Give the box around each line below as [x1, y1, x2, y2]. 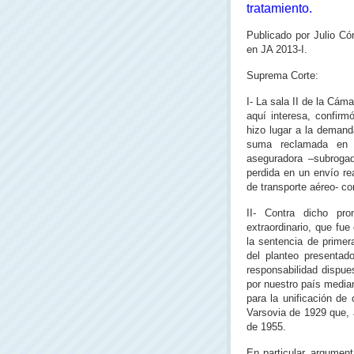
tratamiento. [247, 2, 312, 15]
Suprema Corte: [247, 70, 318, 81]
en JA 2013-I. [247, 43, 307, 55]
